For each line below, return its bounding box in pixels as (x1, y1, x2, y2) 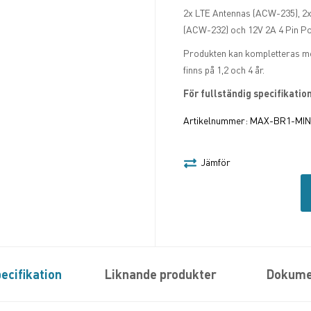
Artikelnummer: (183, 115, 250, 126)
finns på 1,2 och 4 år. (183, 64, 264, 76)
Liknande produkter (105, 267, 217, 282)
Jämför (201, 156, 230, 168)
